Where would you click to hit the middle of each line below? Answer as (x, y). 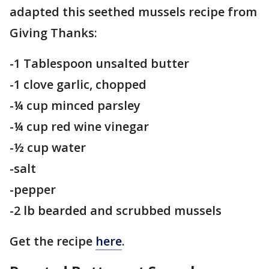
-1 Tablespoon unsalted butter (99, 64)
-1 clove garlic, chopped (78, 85)
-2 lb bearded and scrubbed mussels (116, 211)
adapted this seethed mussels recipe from (133, 12)
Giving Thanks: (53, 33)
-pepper (33, 190)
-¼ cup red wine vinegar (79, 127)
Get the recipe (53, 241)
